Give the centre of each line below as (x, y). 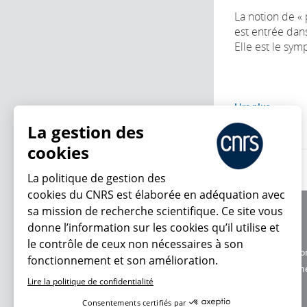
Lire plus (252, 106)
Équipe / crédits (265, 236)
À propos (251, 219)
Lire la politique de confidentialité (90, 281)
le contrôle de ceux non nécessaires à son (135, 244)
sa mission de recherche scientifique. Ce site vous (155, 211)
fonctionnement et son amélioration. (123, 260)
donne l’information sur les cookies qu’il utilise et (153, 228)
